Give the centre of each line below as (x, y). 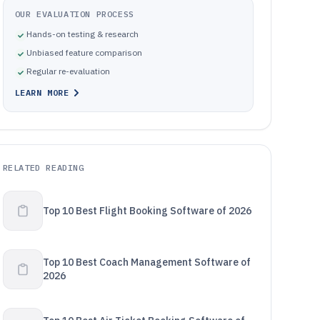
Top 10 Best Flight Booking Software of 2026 (147, 210)
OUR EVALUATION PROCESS (74, 14)
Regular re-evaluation (68, 71)
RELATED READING (43, 167)
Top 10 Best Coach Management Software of (146, 262)
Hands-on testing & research (82, 34)
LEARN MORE (42, 92)
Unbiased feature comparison (84, 52)
